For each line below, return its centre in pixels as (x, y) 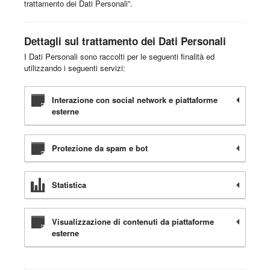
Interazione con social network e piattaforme (135, 100)
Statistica (69, 185)
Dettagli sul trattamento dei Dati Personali (125, 41)
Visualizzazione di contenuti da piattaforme (133, 222)
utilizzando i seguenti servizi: (75, 68)
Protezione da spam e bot (100, 148)
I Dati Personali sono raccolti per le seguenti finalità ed (119, 57)
